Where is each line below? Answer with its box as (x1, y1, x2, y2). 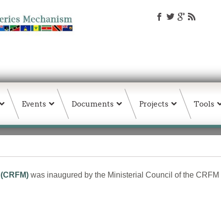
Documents (72, 99, 113, 109)
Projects (139, 99, 168, 109)
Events (22, 99, 46, 109)
